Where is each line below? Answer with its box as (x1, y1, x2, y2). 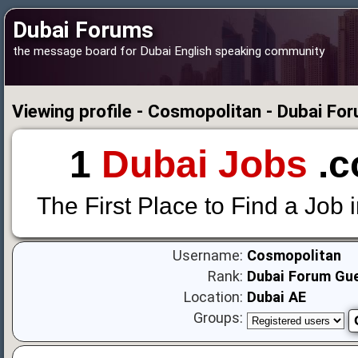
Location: (184, 288, 244, 306)
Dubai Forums (13, 17, 153, 43)
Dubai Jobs (101, 142, 308, 186)
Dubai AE (247, 288, 307, 306)
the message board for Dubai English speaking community (13, 44, 324, 58)
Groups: (193, 309, 244, 327)
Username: (173, 247, 244, 265)
